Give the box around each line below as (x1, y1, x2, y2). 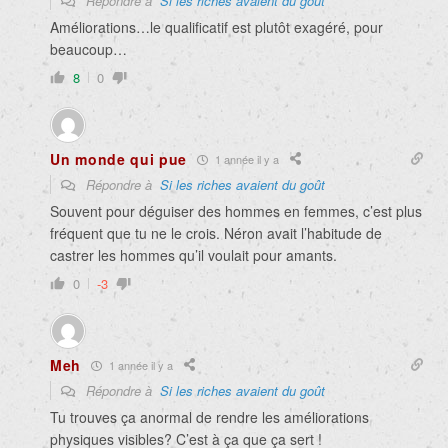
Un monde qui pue (50, 149, 188, 170)
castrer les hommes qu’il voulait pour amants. (50, 245, 337, 266)
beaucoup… (50, 39, 127, 60)
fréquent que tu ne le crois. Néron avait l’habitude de (50, 223, 382, 244)
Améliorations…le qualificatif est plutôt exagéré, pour (50, 17, 383, 38)
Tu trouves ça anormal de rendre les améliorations (50, 407, 369, 428)
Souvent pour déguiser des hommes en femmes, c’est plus (50, 201, 422, 222)
